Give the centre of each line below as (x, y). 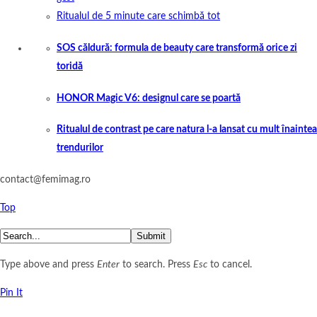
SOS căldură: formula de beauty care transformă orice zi (177, 48)
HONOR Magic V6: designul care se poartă (149, 98)
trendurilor (80, 148)
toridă (70, 67)
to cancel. (230, 264)
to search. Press (156, 264)
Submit (151, 236)
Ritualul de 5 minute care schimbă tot (138, 17)
